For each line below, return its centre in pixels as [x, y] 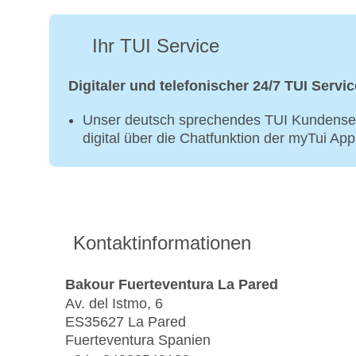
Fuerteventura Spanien [138, 341]
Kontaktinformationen [162, 243]
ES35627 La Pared [126, 322]
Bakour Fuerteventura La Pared [172, 284]
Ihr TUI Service [156, 46]
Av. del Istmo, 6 [114, 304]
